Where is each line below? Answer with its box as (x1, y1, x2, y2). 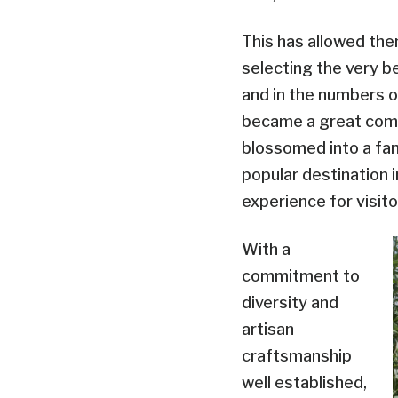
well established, (242, 372, 367, 392)
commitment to (242, 266, 360, 285)
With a (242, 239, 291, 259)
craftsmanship (242, 346, 352, 365)
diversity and (242, 292, 338, 312)
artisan (242, 319, 294, 338)
